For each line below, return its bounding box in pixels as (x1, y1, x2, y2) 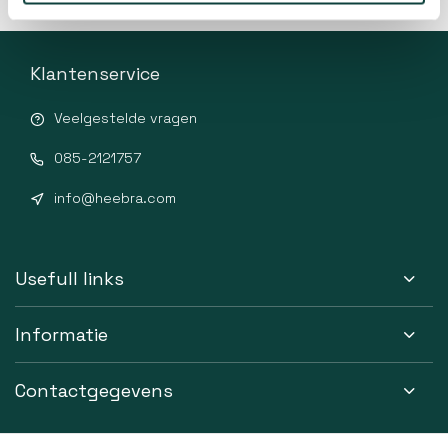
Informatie (15, 323, 108, 346)
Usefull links (15, 267, 124, 290)
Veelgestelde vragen (54, 109, 197, 127)
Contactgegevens (15, 379, 173, 402)
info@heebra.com (54, 189, 176, 207)
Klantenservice (30, 62, 160, 85)
